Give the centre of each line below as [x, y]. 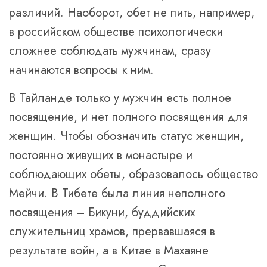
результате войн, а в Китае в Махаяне [109, 251]
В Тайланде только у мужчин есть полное [120, 98]
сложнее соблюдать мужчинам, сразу [110, 51]
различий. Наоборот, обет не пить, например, [132, 13]
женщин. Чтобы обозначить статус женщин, [126, 136]
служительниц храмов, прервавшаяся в [112, 232]
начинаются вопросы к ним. [81, 70]
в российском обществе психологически [116, 32]
